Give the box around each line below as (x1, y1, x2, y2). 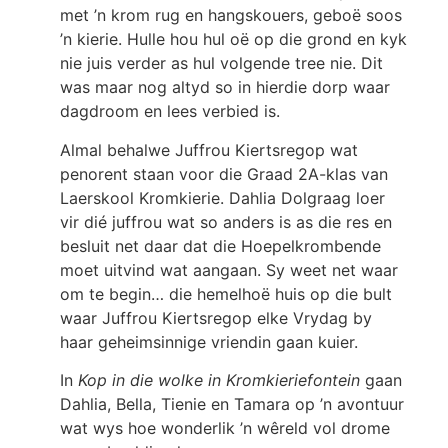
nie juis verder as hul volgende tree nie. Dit (60, 53, 383, 74)
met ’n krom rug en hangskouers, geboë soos (60, 5, 402, 26)
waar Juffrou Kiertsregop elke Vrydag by (60, 307, 372, 328)
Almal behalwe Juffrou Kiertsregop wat (60, 139, 358, 160)
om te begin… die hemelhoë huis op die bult (60, 283, 392, 304)
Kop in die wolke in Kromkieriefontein (78, 370, 360, 391)
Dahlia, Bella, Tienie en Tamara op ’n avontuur (60, 394, 404, 415)
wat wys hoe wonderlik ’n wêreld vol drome (60, 418, 390, 439)
